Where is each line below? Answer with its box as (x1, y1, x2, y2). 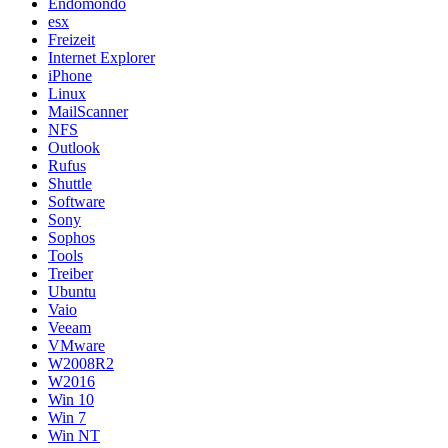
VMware (48, 336, 105, 354)
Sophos (48, 228, 95, 246)
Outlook (48, 138, 100, 156)
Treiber (48, 264, 93, 282)
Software (48, 192, 105, 210)
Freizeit (48, 30, 95, 48)
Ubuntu (48, 282, 96, 300)
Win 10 (48, 390, 94, 408)
